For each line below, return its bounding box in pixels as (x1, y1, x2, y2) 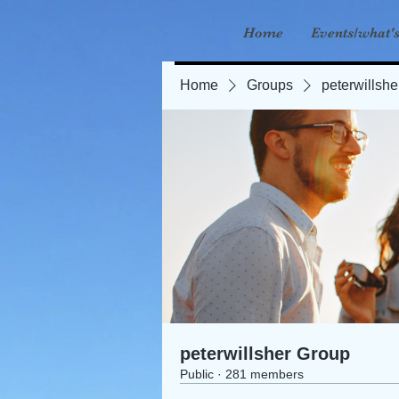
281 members (225, 367, 304, 381)
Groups (247, 77, 293, 93)
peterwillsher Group (180, 344, 350, 363)
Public (180, 367, 214, 381)
